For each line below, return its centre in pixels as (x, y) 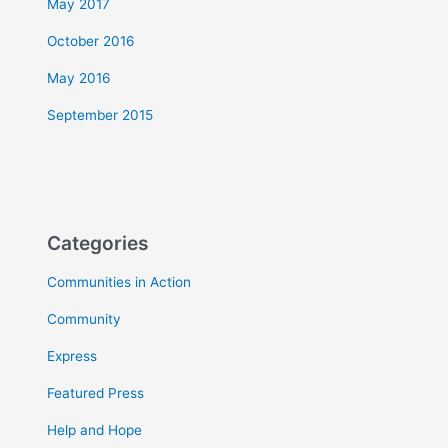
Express (72, 355)
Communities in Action (119, 281)
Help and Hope (95, 429)
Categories (98, 243)
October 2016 (91, 41)
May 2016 (79, 78)
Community (84, 318)
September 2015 (100, 115)
